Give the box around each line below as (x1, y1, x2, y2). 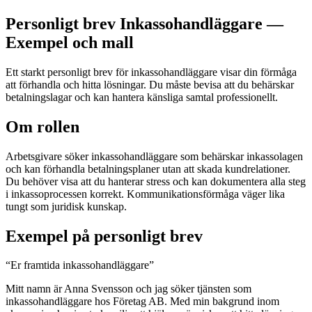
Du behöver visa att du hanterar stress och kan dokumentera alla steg (6, 175, 306, 187)
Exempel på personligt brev (6, 226, 203, 245)
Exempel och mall (6, 33, 134, 52)
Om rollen (6, 117, 79, 136)
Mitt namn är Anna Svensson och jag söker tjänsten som (6, 283, 251, 295)
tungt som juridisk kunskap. (6, 200, 127, 212)
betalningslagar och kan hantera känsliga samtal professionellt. (6, 91, 278, 103)
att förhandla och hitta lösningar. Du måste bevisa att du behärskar (6, 78, 294, 91)
